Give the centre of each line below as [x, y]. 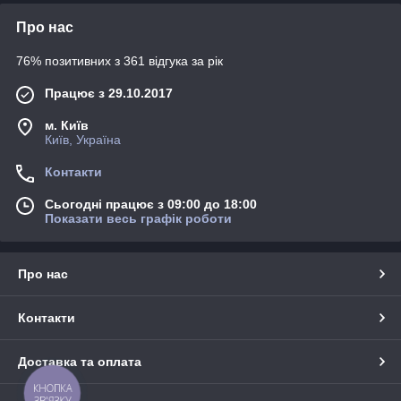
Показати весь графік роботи [138, 219]
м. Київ [67, 126]
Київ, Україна [83, 140]
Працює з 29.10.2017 [109, 94]
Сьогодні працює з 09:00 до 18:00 [151, 205]
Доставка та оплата [80, 362]
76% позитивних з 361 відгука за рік [119, 61]
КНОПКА [53, 388]
